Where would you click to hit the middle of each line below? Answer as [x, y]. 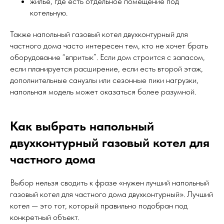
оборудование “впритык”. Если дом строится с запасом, [107, 57]
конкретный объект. [44, 217]
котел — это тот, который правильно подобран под [99, 206]
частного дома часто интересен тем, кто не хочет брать [109, 46]
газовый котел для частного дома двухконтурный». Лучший [111, 194]
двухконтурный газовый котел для [110, 142]
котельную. [49, 13]
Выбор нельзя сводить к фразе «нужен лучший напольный [109, 183]
